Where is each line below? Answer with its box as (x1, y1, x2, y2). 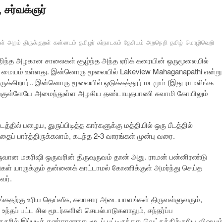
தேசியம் (124, 39, 144, 47)
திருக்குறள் (23, 39, 52, 47)
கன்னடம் (54, 39, 77, 47)
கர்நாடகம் (97, 39, 122, 47)
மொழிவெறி (185, 39, 215, 47)
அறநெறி (146, 39, 167, 47)
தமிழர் (79, 39, 95, 47)
